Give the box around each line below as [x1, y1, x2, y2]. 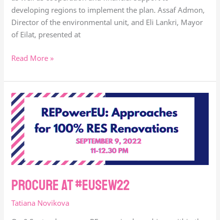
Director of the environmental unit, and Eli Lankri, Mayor [11, 17, 203, 27]
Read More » [11, 53, 55, 63]
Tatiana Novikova [11, 198, 70, 208]
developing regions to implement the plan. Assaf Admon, [11, 5, 205, 15]
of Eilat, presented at [11, 29, 81, 40]
